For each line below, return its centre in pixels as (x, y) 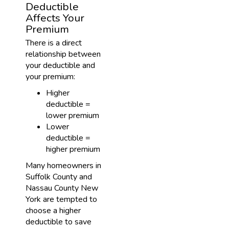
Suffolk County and (59, 177)
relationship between (63, 54)
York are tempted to (61, 199)
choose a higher (53, 211)
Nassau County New (62, 188)
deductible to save (59, 222)
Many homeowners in (63, 166)
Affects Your (55, 18)
